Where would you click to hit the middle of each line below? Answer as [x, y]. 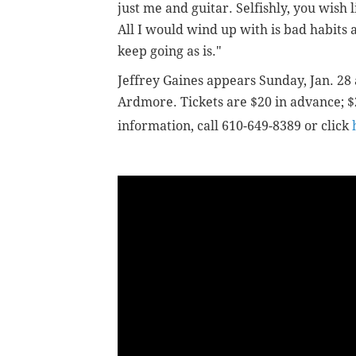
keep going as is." [170, 51]
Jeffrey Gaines [162, 80]
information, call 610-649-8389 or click [235, 126]
